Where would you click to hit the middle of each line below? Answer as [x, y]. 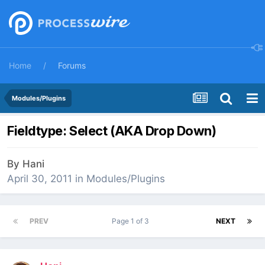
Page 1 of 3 [132, 221]
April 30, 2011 [40, 179]
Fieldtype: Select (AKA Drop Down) [112, 131]
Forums [72, 65]
